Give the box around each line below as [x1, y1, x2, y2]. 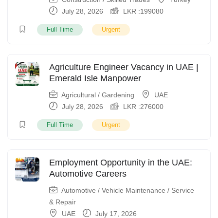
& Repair [49, 198, 76, 206]
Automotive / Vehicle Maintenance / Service [61, 186, 194, 194]
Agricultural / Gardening [61, 91, 134, 99]
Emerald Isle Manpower [49, 73, 141, 83]
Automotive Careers [49, 169, 127, 179]
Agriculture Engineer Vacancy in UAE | [49, 62, 199, 72]
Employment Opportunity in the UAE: [49, 158, 192, 167]
